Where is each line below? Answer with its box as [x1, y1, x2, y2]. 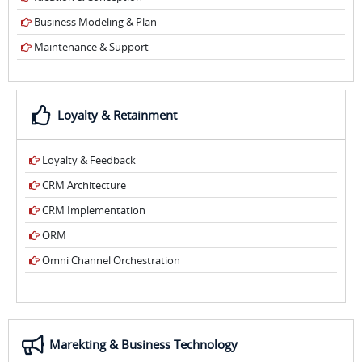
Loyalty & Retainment [57, 107, 177, 123]
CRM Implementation [40, 203, 145, 217]
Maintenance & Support [32, 40, 149, 54]
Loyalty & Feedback [40, 153, 136, 167]
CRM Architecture [40, 178, 126, 192]
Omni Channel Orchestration [40, 253, 180, 267]
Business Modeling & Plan [32, 15, 157, 29]
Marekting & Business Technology [49, 336, 238, 352]
